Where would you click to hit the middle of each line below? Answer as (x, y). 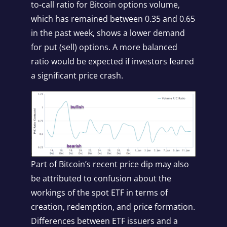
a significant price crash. (77, 75)
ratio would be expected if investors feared (112, 61)
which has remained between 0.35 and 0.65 (113, 19)
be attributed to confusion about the (101, 179)
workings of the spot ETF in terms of (99, 193)
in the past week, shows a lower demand (108, 33)
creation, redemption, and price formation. (113, 207)
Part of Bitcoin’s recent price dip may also (110, 164)
